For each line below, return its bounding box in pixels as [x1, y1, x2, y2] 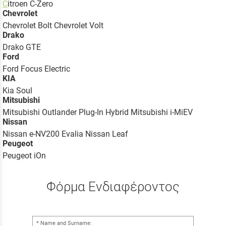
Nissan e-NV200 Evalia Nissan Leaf [3, 129, 128, 139]
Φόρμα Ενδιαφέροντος [46, 179, 180, 195]
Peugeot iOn [3, 151, 46, 161]
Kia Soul [3, 86, 32, 96]
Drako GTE [3, 42, 41, 52]
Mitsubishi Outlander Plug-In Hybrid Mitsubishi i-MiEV [3, 107, 193, 118]
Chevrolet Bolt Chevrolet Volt [3, 21, 103, 31]
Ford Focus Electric [3, 64, 70, 74]
